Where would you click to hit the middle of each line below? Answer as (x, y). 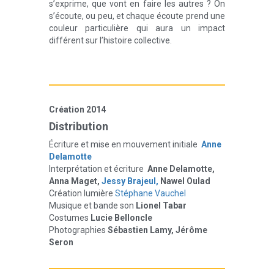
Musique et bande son (92, 206)
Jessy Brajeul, (130, 181)
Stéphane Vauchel (150, 193)
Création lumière (82, 193)
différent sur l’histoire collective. (110, 40)
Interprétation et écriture (96, 169)
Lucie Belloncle (121, 218)
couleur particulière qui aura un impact (137, 28)
